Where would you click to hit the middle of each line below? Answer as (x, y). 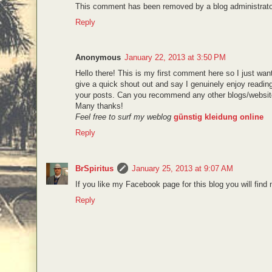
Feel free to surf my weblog (123, 117)
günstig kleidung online (219, 117)
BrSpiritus (94, 169)
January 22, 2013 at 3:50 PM (175, 58)
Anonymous (98, 58)
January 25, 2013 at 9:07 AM (182, 169)
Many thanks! (99, 106)
